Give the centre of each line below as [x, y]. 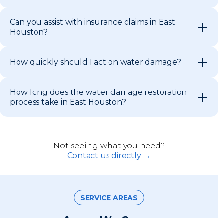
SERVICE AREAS [109, 197]
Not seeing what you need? [109, 145]
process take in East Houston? [68, 102]
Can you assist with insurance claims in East [92, 22]
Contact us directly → [109, 155]
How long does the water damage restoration [98, 92]
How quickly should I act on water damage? [95, 62]
